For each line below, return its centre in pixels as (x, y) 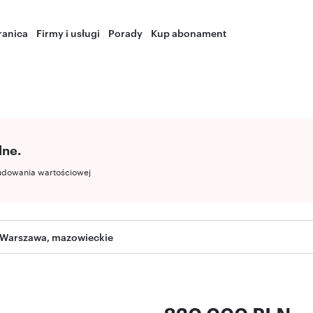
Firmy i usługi (68, 32)
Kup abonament (189, 32)
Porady (126, 32)
